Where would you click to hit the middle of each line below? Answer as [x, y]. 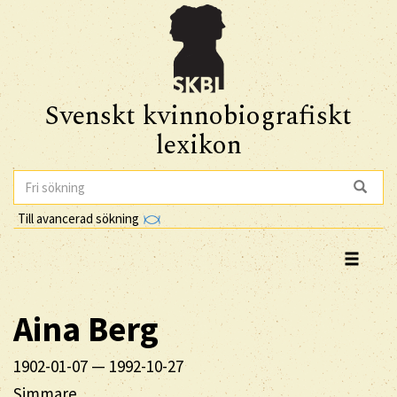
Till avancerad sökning [80, 218]
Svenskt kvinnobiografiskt [198, 116]
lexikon [198, 145]
